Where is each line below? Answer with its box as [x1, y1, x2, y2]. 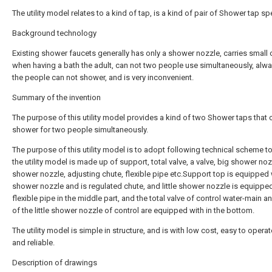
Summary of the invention [12, 93, 101, 102]
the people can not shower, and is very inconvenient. [12, 73, 194, 82]
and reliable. [12, 238, 55, 247]
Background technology [12, 29, 97, 38]
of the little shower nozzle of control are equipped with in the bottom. [12, 206, 254, 215]
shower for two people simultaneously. [12, 125, 148, 134]
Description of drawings [12, 258, 97, 267]
